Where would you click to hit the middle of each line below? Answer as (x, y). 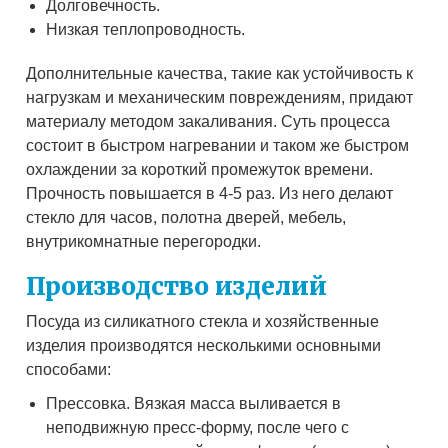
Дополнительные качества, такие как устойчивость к (220, 74)
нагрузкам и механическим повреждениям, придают (220, 98)
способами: (69, 370)
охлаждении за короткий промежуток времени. (200, 170)
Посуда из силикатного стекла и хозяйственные (203, 322)
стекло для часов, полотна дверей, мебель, (186, 218)
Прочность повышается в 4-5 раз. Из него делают (210, 194)
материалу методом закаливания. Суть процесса (208, 122)
